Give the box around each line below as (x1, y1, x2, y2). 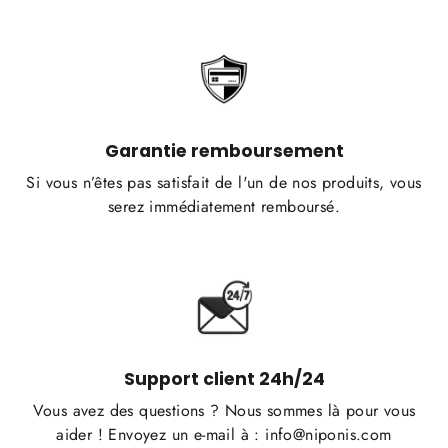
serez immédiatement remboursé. (108, 195, 340, 219)
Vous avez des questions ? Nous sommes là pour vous (32, 399, 416, 423)
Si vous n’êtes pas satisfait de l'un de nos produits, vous (26, 171, 422, 195)
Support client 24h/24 (123, 367, 325, 392)
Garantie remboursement (104, 139, 344, 164)
